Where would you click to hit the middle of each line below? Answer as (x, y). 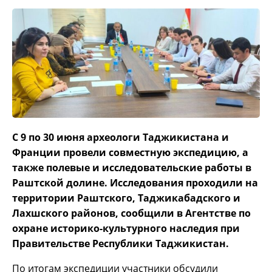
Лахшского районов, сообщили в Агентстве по (131, 213)
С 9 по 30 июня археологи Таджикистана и (121, 138)
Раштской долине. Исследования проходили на (135, 183)
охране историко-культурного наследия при (126, 229)
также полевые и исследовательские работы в (132, 168)
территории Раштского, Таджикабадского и (126, 198)
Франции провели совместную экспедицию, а (130, 153)
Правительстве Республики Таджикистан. (121, 244)
